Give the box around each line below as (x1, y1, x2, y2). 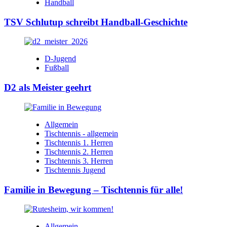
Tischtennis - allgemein (45, 129, 118, 138)
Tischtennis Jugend (45, 165, 105, 174)
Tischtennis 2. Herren (45, 147, 113, 156)
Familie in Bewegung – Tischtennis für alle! (4, 184, 183, 195)
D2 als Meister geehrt (4, 82, 91, 93)
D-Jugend (45, 54, 76, 63)
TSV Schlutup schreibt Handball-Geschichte (4, 16, 187, 27)
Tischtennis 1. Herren (45, 138, 113, 147)
